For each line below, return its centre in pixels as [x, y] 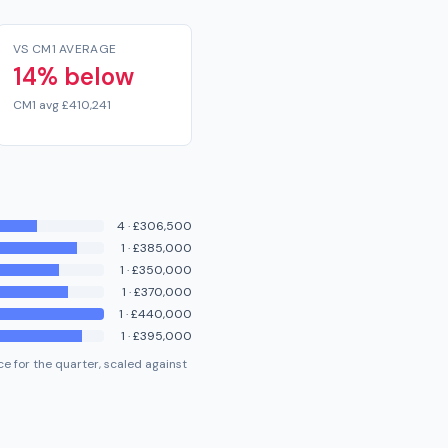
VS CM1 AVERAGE [65, 49]
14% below [73, 76]
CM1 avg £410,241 [62, 105]
